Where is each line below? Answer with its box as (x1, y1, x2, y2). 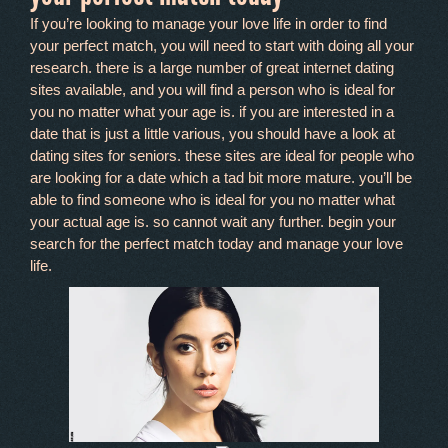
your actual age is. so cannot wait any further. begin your (30, 213, 396, 230)
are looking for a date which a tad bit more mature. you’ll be (30, 169, 412, 186)
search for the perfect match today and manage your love (30, 235, 403, 252)
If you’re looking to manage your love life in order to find (30, 15, 387, 32)
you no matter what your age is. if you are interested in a (30, 103, 394, 120)
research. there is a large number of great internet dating (30, 59, 394, 76)
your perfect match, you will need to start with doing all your (30, 37, 414, 54)
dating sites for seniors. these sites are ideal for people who (30, 147, 414, 164)
